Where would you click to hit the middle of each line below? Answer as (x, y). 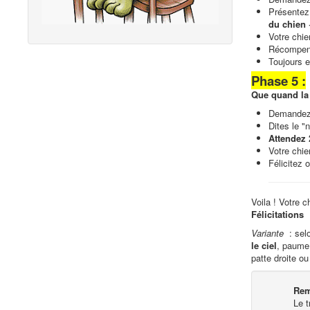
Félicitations (279, 214)
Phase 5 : (278, 81)
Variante (268, 233)
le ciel (264, 245)
